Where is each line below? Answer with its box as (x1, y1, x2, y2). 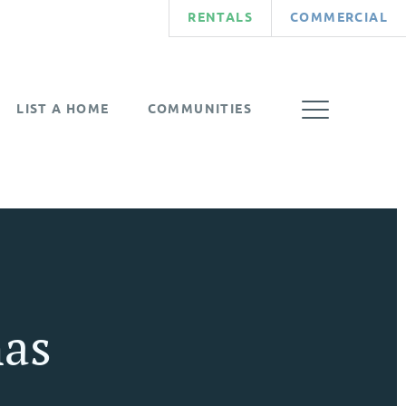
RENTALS (188, 10, 253, 24)
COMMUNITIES (147, 101, 252, 116)
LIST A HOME (16, 101, 110, 116)
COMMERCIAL (290, 10, 388, 24)
